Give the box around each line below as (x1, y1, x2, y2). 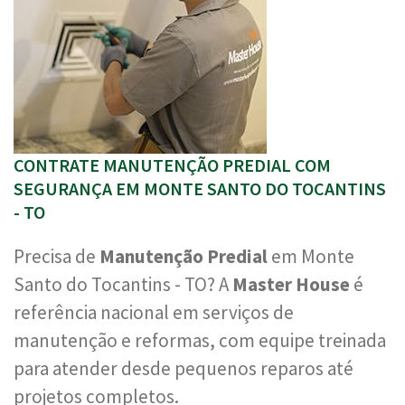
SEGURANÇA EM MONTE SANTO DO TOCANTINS (14, 177, 386, 200)
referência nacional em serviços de (14, 300, 294, 325)
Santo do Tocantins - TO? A (14, 272, 232, 297)
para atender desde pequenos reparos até (14, 356, 353, 381)
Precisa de (14, 244, 99, 268)
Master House (232, 272, 350, 297)
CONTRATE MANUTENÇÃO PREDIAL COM (14, 154, 331, 176)
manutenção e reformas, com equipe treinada (14, 328, 386, 353)
